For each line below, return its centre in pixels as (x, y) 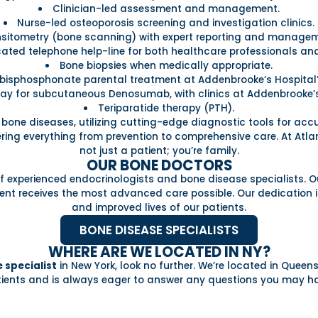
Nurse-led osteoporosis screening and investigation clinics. (166, 23)
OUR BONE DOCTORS (159, 165)
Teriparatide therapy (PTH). (166, 108)
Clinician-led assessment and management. (166, 9)
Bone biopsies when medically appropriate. (166, 65)
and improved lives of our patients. (159, 207)
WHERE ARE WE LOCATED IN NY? (159, 252)
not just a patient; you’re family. (159, 150)
